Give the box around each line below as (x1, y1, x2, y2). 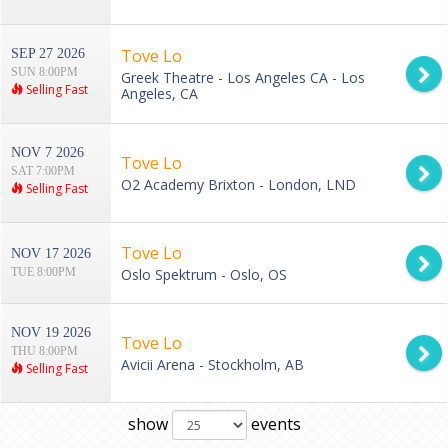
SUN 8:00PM (11, 65, 78, 80)
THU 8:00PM (11, 344, 78, 359)
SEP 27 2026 (11, 46, 85, 62)
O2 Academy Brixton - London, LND (121, 175, 356, 195)
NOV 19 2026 (11, 325, 91, 341)
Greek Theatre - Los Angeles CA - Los (121, 68, 365, 88)
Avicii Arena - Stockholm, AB (121, 355, 304, 375)
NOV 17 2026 (11, 246, 91, 262)
